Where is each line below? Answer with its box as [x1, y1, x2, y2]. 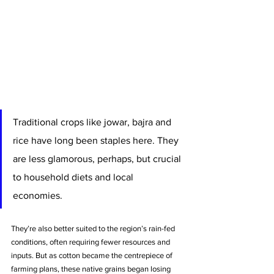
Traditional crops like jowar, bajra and [13, 117, 174, 128]
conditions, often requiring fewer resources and [11, 237, 172, 247]
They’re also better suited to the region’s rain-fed [11, 224, 177, 234]
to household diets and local [13, 172, 136, 183]
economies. [13, 190, 65, 201]
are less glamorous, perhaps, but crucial [13, 154, 183, 165]
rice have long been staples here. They [13, 135, 181, 146]
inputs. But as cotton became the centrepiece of [11, 251, 174, 261]
